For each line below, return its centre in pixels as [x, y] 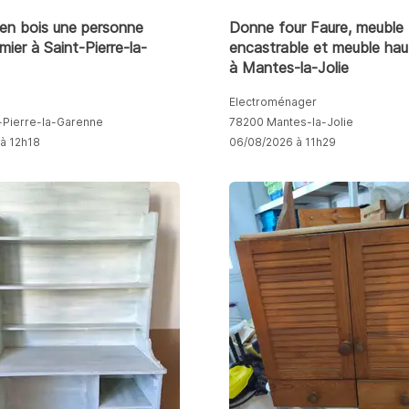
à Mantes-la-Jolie [288, 67]
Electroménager [273, 101]
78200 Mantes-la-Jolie [291, 121]
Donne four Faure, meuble [316, 27]
